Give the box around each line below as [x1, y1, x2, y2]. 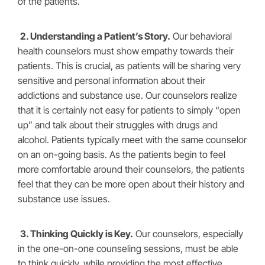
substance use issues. [18, 193, 110, 205]
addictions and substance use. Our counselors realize [18, 89, 237, 101]
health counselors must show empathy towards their [18, 45, 234, 57]
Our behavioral [170, 30, 232, 42]
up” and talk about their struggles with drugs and [18, 119, 218, 131]
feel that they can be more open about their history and [18, 178, 244, 190]
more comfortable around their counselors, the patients [18, 163, 245, 175]
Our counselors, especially [133, 228, 243, 240]
